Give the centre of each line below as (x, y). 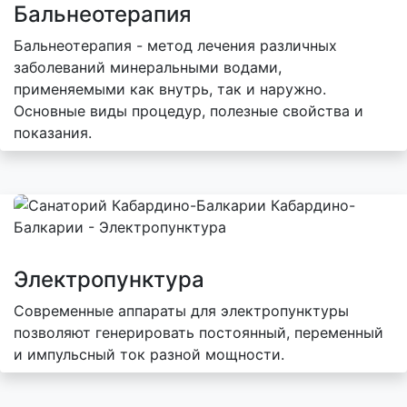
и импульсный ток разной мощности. (149, 354)
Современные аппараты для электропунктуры (181, 310)
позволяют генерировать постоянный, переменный (199, 332)
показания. (53, 132)
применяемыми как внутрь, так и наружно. (170, 89)
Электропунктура (109, 279)
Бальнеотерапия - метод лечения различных (175, 45)
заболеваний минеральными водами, (148, 67)
